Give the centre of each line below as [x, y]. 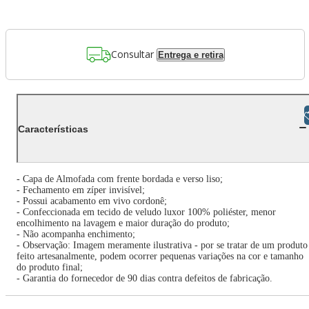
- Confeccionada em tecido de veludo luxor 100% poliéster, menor [146, 212]
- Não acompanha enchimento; [76, 234]
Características [53, 129]
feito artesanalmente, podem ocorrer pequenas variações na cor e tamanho [160, 256]
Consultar [132, 54]
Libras [268, 115]
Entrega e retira [190, 54]
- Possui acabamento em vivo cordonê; [92, 201]
